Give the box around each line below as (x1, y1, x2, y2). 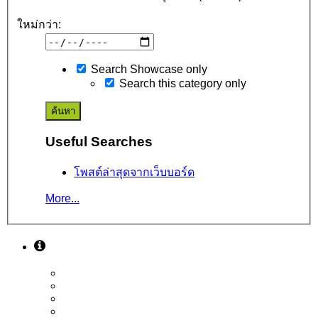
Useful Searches (45, 134, 153, 150)
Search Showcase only (88, 63, 207, 76)
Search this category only (116, 77, 246, 90)
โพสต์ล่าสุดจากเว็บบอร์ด (74, 165, 194, 178)
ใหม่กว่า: (17, 18, 61, 31)
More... (45, 192, 79, 204)
